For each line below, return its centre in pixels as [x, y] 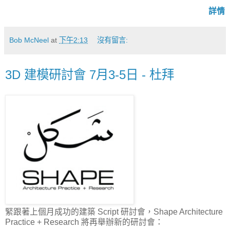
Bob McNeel [29, 40]
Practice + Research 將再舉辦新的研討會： [84, 222]
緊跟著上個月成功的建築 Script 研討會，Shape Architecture [114, 212]
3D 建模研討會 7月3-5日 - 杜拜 [90, 74]
